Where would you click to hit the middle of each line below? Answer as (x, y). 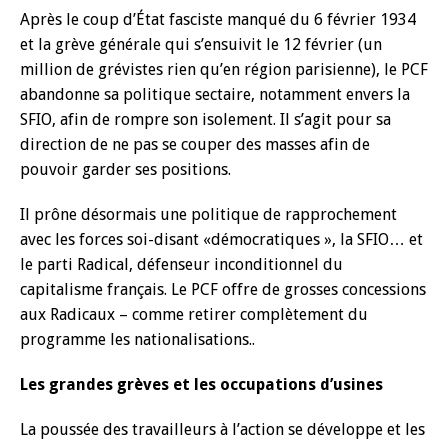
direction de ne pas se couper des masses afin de (195, 144)
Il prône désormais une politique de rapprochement (208, 214)
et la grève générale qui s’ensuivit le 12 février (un (201, 44)
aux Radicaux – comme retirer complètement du (194, 314)
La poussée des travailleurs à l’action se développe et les (222, 429)
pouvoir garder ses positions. (125, 169)
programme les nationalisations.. (137, 339)
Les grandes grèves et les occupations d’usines (201, 384)
